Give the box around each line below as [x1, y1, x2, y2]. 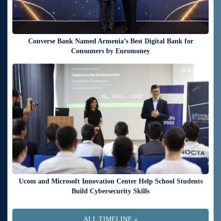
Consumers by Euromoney [71, 47, 150, 55]
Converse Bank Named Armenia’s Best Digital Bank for [28, 37, 193, 45]
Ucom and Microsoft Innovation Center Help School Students [18, 177, 203, 185]
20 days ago [181, 68, 206, 74]
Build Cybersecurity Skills [72, 187, 149, 195]
